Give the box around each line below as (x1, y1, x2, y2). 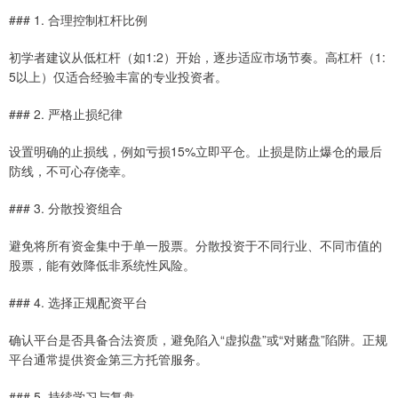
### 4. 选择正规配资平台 (9, 292, 147, 311)
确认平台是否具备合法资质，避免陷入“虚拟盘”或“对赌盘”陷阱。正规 (9, 330, 387, 348)
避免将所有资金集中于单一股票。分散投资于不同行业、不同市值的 (9, 235, 382, 254)
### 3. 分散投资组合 (9, 198, 123, 217)
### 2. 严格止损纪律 (9, 104, 123, 123)
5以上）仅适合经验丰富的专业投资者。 (9, 67, 227, 85)
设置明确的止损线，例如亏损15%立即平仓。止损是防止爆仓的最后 (9, 141, 382, 160)
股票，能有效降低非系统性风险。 (9, 255, 195, 274)
